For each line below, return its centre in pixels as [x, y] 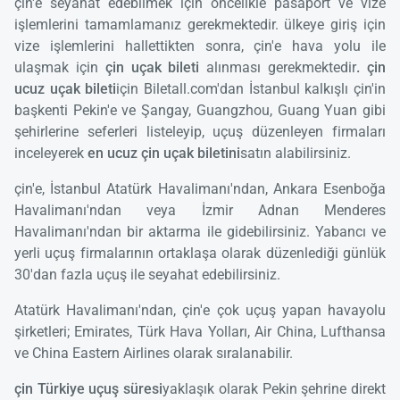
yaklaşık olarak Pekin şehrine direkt [275, 388]
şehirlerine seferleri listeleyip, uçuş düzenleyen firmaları [200, 131]
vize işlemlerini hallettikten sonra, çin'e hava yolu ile [200, 46]
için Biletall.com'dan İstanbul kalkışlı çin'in [251, 88]
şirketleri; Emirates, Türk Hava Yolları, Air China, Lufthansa [200, 331]
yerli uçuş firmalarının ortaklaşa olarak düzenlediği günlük [200, 253]
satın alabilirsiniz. [296, 153]
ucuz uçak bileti [66, 88]
